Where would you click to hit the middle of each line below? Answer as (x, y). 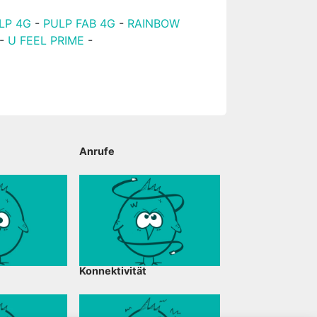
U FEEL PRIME (46, 40)
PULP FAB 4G (80, 23)
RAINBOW (154, 23)
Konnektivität (113, 271)
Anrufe (97, 151)
